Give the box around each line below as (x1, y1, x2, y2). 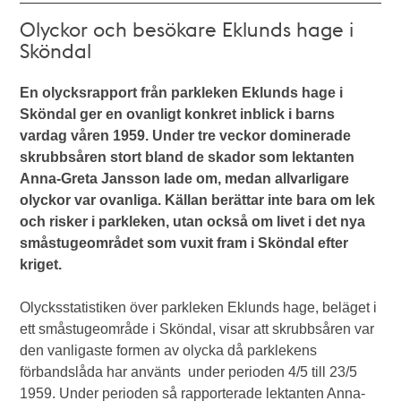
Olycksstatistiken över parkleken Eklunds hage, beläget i (20, 299, 378, 315)
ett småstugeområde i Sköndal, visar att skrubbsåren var (20, 320, 375, 337)
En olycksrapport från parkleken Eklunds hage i (20, 84, 344, 100)
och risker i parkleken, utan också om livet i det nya (20, 213, 366, 229)
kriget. (20, 256, 63, 272)
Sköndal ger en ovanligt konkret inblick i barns (20, 106, 336, 122)
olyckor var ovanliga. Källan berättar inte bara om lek (20, 192, 376, 208)
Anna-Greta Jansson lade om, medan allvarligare (20, 170, 350, 186)
